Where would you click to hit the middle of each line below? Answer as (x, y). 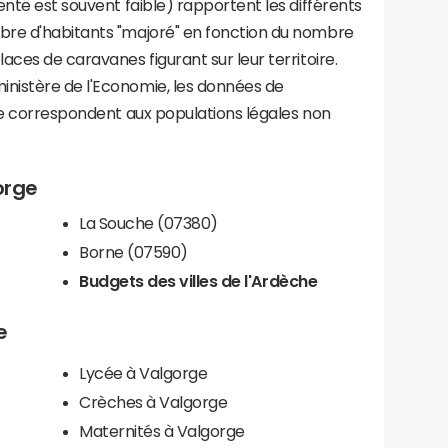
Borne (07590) (133, 251)
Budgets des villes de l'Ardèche (198, 280)
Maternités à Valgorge (162, 430)
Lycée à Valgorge (143, 372)
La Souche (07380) (148, 222)
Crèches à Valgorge (153, 401)
